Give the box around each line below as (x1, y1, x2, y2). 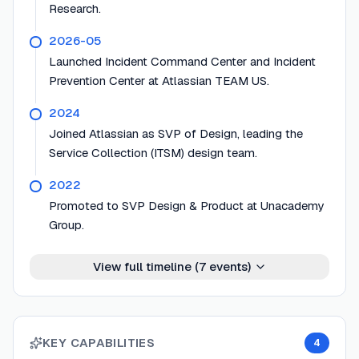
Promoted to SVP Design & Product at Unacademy (49, 198, 324, 214)
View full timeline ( (92, 259, 199, 275)
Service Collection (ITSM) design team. (49, 145, 257, 161)
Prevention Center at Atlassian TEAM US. (49, 73, 269, 89)
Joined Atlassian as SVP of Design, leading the (49, 126, 303, 142)
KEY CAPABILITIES (42, 335, 155, 351)
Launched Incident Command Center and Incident (49, 54, 316, 70)
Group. (49, 217, 84, 233)
